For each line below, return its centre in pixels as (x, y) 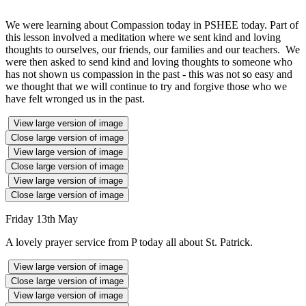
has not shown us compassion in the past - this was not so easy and (149, 74)
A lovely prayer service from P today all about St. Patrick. (132, 242)
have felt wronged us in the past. (78, 99)
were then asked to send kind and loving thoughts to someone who (149, 62)
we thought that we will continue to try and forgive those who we (146, 87)
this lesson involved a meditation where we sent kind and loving (143, 38)
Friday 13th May (43, 219)
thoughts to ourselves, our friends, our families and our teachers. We (153, 50)
